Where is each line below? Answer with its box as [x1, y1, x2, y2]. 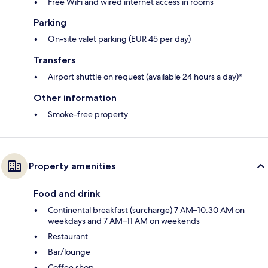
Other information [33, 92, 117, 103]
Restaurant [48, 230, 88, 242]
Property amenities [29, 160, 115, 172]
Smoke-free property [48, 108, 128, 120]
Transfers [33, 54, 75, 66]
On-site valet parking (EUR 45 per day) [48, 33, 191, 44]
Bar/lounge [48, 246, 90, 257]
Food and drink [33, 187, 100, 199]
